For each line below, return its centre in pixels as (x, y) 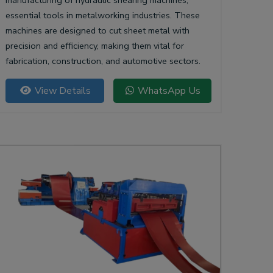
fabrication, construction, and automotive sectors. (103, 61)
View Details (61, 91)
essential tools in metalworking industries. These (103, 16)
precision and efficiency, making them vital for (95, 46)
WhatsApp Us (168, 91)
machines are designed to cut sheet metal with (97, 31)
